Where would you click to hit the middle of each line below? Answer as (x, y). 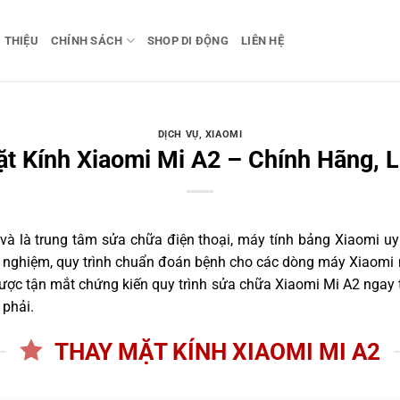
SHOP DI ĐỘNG (188, 40)
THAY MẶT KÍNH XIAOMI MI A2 (217, 352)
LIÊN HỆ (262, 40)
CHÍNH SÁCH (87, 40)
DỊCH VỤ (178, 135)
